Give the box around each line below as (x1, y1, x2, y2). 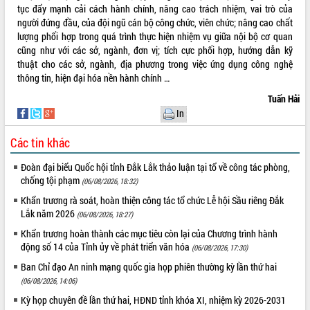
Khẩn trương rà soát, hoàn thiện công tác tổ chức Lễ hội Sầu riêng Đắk (21, 193, 284, 207)
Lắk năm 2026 (21, 206, 77, 220)
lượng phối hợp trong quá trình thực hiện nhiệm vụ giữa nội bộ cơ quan (17, 29, 293, 43)
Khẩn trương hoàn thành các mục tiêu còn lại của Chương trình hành (21, 226, 278, 240)
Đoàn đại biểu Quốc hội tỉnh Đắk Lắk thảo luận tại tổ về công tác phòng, (21, 160, 291, 174)
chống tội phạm (21, 173, 82, 187)
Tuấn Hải (267, 91, 300, 105)
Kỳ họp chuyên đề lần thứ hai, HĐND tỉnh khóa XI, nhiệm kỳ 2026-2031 (21, 293, 286, 307)
